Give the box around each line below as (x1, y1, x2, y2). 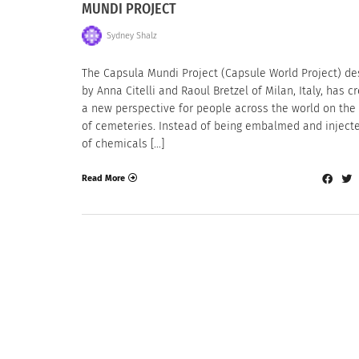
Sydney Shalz (106, 30, 157, 41)
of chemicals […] (82, 137, 164, 151)
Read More (82, 172, 125, 184)
